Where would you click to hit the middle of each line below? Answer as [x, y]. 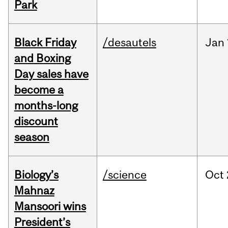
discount [36, 121]
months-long [46, 106]
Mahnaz [34, 191]
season [32, 137]
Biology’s [36, 175]
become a [39, 90]
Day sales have [51, 74]
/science [124, 175]
